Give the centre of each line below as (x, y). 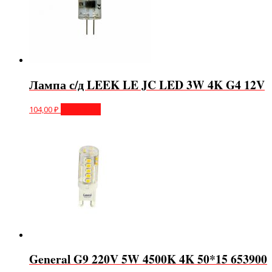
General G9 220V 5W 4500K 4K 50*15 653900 (148, 259)
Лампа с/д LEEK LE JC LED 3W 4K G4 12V (147, 84)
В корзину (81, 109)
